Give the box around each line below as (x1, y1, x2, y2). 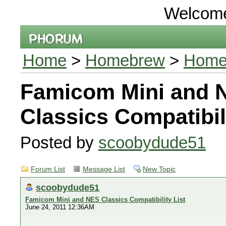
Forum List (31, 165, 65, 173)
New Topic (143, 165, 176, 173)
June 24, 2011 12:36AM (25, 203, 94, 211)
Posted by (20, 133, 98, 152)
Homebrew (85, 51, 165, 70)
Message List (83, 165, 125, 173)
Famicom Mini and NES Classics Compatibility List (25, 196, 185, 203)
